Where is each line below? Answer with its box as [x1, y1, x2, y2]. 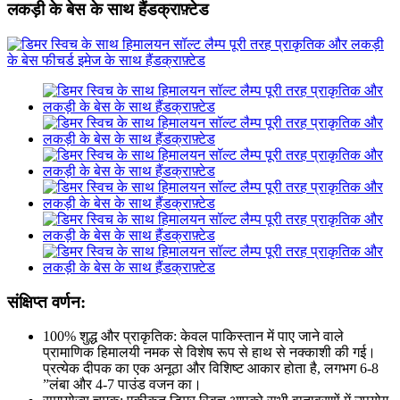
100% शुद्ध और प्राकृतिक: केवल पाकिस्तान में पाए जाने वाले [43, 329, 344, 345]
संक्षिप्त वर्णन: [7, 292, 86, 312]
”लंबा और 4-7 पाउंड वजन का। [43, 377, 202, 393]
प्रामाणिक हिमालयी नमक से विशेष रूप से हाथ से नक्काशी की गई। [43, 345, 376, 361]
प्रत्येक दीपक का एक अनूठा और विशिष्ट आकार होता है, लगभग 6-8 [43, 361, 379, 377]
